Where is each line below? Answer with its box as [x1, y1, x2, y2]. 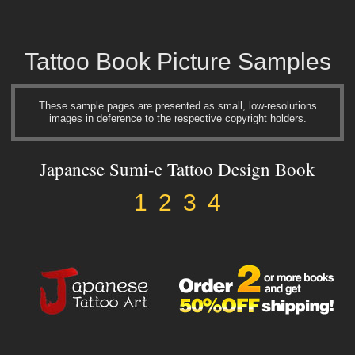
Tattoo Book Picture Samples [24, 48, 331, 74]
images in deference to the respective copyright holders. [48, 113, 307, 124]
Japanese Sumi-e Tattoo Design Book [40, 157, 315, 181]
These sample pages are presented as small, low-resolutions [38, 100, 317, 112]
